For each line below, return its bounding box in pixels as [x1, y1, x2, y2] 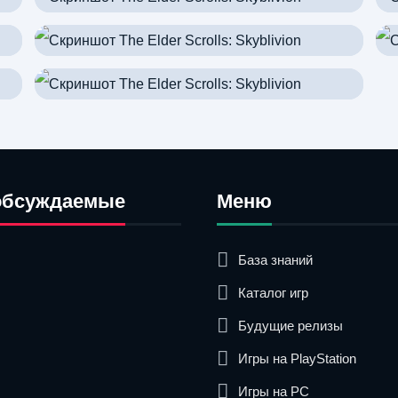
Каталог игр [238, 284, 308, 300]
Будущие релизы [238, 317, 343, 333]
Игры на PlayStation [238, 350, 356, 366]
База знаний [238, 251, 313, 267]
